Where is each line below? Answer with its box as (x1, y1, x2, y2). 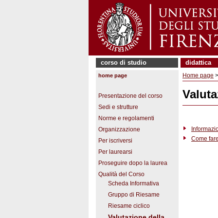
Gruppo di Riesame (108, 191, 160, 198)
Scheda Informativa (108, 180, 159, 187)
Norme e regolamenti (98, 115, 154, 122)
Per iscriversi (98, 137, 132, 144)
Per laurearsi (98, 148, 132, 155)
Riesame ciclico (108, 202, 150, 209)
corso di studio (101, 59, 146, 66)
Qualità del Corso (98, 171, 145, 178)
